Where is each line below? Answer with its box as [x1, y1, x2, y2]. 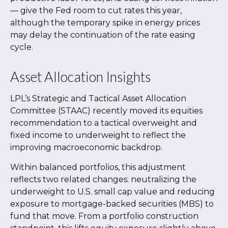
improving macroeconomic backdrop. [10, 142, 162, 153]
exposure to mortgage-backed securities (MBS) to [10, 199, 214, 209]
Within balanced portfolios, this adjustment [10, 162, 186, 173]
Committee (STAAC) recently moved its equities [10, 106, 203, 116]
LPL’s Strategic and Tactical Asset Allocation [10, 94, 186, 104]
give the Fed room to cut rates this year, [18, 6, 182, 16]
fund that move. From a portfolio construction [10, 211, 198, 221]
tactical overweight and [101, 118, 197, 128]
